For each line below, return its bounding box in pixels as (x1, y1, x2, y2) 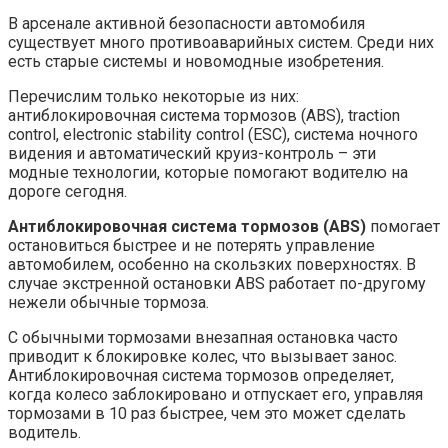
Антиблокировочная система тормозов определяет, (8, 366, 394, 386)
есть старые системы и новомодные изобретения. (8, 52, 384, 72)
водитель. (8, 423, 81, 443)
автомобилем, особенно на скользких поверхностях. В (8, 255, 416, 275)
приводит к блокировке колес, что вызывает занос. (8, 347, 397, 367)
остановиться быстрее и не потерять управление (8, 236, 375, 256)
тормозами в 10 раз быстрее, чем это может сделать (8, 404, 406, 424)
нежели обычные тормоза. (8, 293, 209, 313)
